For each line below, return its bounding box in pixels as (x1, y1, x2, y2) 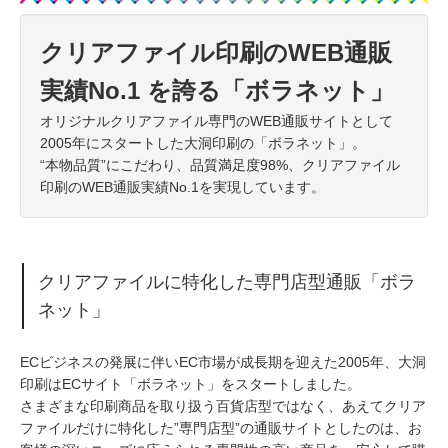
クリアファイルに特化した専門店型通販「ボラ (38, 271, 417, 292)
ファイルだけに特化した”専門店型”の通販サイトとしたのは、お (20, 419, 422, 436)
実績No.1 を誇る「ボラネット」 (40, 76, 394, 104)
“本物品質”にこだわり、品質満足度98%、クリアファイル (40, 156, 400, 173)
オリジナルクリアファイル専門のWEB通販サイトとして (40, 112, 393, 129)
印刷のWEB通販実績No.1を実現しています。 (40, 178, 325, 195)
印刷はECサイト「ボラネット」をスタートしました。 (20, 375, 361, 392)
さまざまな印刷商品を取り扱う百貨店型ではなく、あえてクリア (20, 397, 426, 414)
